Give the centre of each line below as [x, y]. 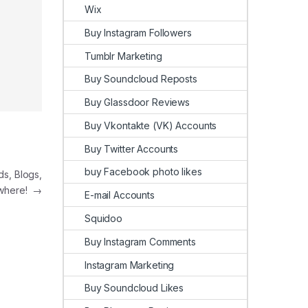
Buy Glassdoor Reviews [137, 102]
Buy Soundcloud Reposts [141, 79]
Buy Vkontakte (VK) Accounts [151, 125]
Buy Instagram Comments [140, 241]
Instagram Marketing [130, 265]
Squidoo [104, 218]
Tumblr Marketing [123, 56]
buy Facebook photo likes [143, 172]
